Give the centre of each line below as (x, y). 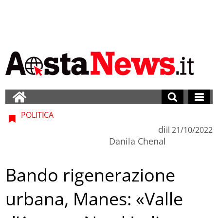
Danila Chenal (137, 141)
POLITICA (36, 115)
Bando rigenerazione (91, 175)
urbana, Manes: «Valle (94, 199)
